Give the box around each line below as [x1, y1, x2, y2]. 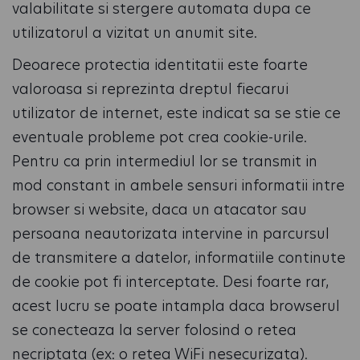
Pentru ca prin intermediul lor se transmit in [12, 151, 317, 171]
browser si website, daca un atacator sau [12, 199, 307, 219]
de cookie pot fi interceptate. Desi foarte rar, [12, 272, 329, 292]
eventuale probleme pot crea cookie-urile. [12, 127, 307, 147]
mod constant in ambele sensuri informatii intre [12, 175, 345, 195]
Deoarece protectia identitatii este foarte [12, 55, 308, 75]
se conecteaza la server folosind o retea [12, 320, 297, 340]
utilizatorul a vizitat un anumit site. [12, 22, 257, 43]
